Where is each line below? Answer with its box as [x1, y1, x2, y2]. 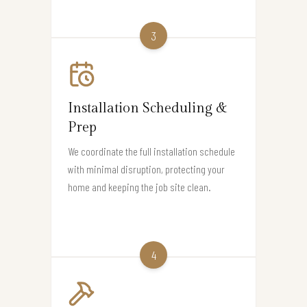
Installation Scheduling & [68, 99, 228, 116]
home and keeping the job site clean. [68, 180, 211, 193]
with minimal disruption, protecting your [68, 162, 225, 175]
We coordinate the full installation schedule [68, 144, 235, 158]
